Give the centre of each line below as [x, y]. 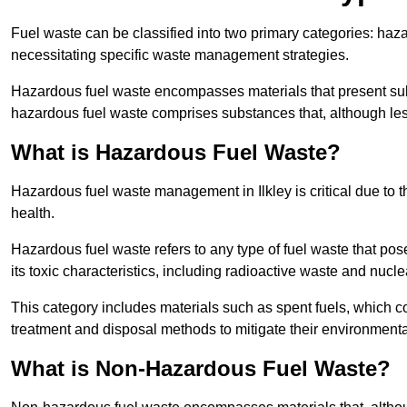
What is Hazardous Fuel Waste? [176, 153]
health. [33, 213]
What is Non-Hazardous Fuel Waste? [201, 369]
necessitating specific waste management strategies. [180, 55]
